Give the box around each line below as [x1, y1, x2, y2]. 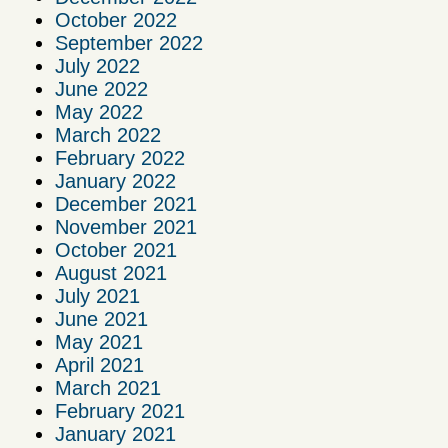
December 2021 [55, 192, 197, 215]
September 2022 [55, 31, 203, 54]
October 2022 [55, 8, 177, 31]
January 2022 [55, 169, 176, 192]
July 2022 [55, 54, 140, 77]
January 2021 [55, 422, 176, 445]
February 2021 [55, 399, 185, 422]
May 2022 [55, 100, 143, 123]
